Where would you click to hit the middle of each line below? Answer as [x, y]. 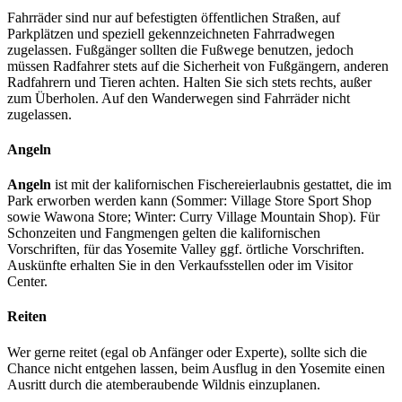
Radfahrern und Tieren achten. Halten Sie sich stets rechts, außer [189, 82]
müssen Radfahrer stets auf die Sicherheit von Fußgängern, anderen [198, 66]
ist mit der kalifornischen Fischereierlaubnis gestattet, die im [221, 185]
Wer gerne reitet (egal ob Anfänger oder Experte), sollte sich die [187, 352]
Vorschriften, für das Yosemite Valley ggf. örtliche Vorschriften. [186, 249]
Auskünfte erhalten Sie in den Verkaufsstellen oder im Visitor [180, 266]
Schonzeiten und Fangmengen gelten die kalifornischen [164, 233]
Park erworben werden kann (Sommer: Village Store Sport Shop [189, 201]
